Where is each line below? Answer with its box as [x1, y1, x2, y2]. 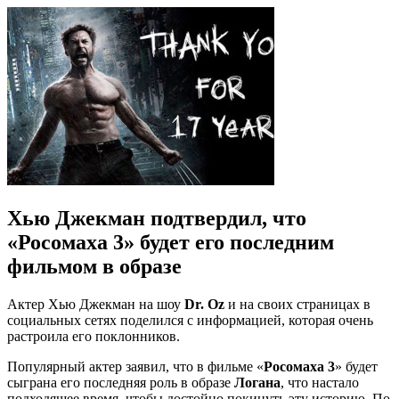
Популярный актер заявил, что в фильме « [7, 358, 264, 374]
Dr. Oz [184, 296, 224, 312]
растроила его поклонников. [7, 328, 180, 344]
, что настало [281, 374, 359, 390]
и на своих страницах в [224, 296, 370, 312]
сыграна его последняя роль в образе [7, 374, 234, 390]
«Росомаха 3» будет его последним [7, 230, 334, 254]
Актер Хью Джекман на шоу [7, 296, 184, 312]
